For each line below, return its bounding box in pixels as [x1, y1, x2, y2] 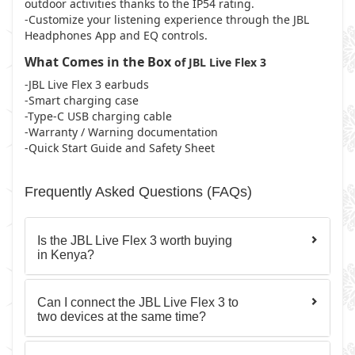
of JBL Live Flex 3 [171, 55, 266, 70]
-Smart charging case [25, 93, 139, 108]
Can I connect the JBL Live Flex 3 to [37, 296, 239, 309]
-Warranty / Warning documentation [25, 124, 218, 139]
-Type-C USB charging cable [25, 109, 172, 124]
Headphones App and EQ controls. [25, 28, 208, 43]
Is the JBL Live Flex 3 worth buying [37, 234, 232, 247]
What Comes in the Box [25, 53, 171, 71]
